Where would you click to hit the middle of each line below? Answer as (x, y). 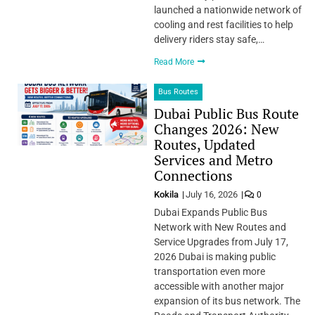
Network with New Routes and (220, 227)
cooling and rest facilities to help (223, 24)
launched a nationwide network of (227, 9)
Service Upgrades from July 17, (221, 242)
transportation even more (209, 271)
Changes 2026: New (216, 129)
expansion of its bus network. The (227, 301)
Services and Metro (213, 160)
